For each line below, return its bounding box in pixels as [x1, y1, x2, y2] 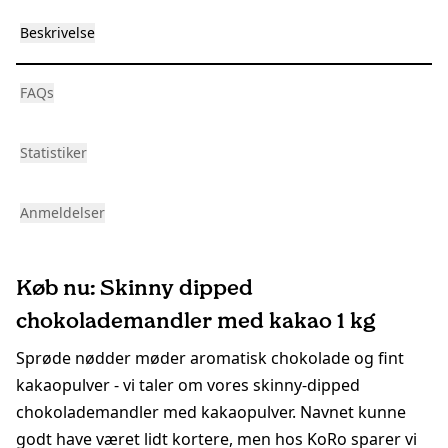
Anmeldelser [20, 203, 105, 223]
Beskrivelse [20, 23, 95, 43]
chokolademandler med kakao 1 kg [16, 307, 376, 335]
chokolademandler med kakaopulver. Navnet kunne [16, 401, 406, 424]
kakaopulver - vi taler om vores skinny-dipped [16, 374, 360, 397]
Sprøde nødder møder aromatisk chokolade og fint [16, 347, 404, 370]
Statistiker [20, 143, 87, 163]
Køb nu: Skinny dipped [16, 274, 253, 302]
